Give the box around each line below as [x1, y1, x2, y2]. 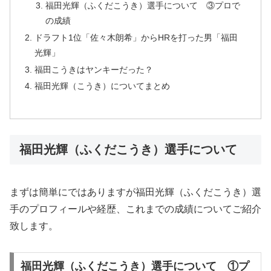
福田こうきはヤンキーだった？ [34, 64, 154, 74]
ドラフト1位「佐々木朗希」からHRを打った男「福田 [34, 32, 238, 42]
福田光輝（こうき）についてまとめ [34, 81, 171, 91]
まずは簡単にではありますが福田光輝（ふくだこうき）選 [10, 186, 261, 197]
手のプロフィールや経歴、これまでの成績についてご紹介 [10, 203, 261, 214]
